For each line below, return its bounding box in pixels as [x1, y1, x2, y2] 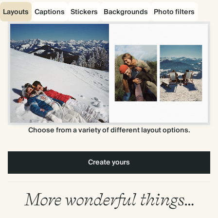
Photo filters [154, 6, 195, 18]
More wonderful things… [23, 189, 195, 209]
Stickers [71, 6, 98, 18]
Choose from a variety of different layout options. [28, 125, 190, 136]
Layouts [3, 6, 29, 18]
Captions [35, 6, 65, 18]
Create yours [88, 157, 130, 168]
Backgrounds [104, 6, 148, 18]
